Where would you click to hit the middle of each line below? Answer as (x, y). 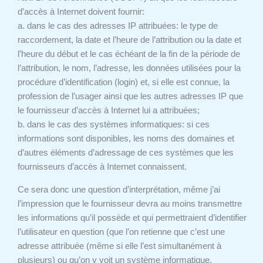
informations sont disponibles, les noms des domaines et (126, 139)
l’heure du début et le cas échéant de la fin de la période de (129, 54)
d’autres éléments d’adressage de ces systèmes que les (125, 153)
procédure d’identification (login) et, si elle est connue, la (123, 82)
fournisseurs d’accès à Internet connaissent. (102, 167)
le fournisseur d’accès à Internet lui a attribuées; (108, 111)
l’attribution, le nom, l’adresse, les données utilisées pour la (129, 68)
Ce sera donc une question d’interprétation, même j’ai (119, 190)
